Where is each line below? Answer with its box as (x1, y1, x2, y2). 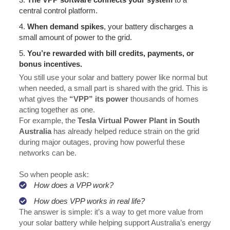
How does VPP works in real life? (33, 197, 145, 206)
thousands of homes (128, 94, 199, 104)
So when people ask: (18, 170, 89, 179)
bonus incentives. (18, 60, 82, 69)
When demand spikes (27, 22, 104, 31)
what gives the (18, 94, 69, 104)
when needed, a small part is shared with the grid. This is (18, 84, 208, 93)
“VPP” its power (69, 94, 128, 104)
